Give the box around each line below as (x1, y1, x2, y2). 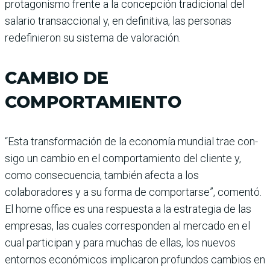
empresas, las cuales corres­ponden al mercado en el (5, 219, 250, 232)
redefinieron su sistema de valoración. (5, 31, 181, 44)
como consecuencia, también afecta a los (5, 168, 199, 181)
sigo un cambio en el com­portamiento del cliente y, (5, 151, 241, 165)
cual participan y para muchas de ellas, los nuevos (5, 236, 236, 249)
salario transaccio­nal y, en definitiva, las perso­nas (5, 14, 231, 27)
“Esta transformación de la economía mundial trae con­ (5, 134, 258, 148)
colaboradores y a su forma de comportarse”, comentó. (5, 185, 262, 198)
